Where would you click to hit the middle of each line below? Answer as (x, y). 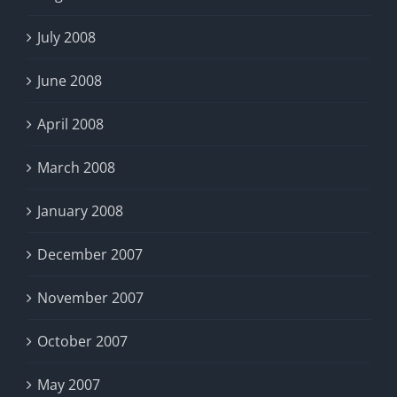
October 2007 (82, 341)
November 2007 (90, 298)
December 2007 (90, 254)
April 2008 (70, 124)
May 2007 (69, 385)
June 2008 (70, 81)
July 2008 (66, 37)
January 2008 (80, 211)
